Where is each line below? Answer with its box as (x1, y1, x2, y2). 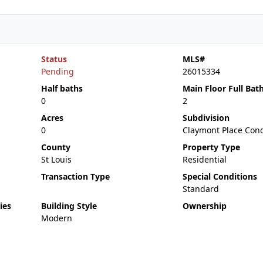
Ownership (182, 200, 227, 211)
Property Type (182, 141, 240, 153)
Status (41, 53, 67, 65)
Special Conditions (182, 171, 257, 182)
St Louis (41, 154, 72, 165)
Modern (41, 213, 72, 224)
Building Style (41, 200, 97, 211)
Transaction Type (41, 171, 110, 182)
